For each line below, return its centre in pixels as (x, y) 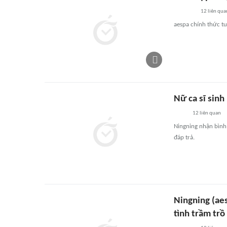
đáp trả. (184, 138)
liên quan (210, 113)
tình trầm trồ (199, 214)
